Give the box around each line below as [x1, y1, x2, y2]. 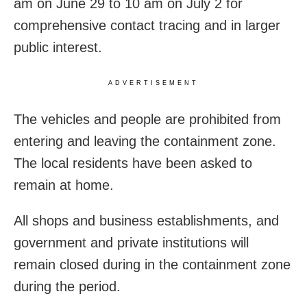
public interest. [14, 40, 102, 56]
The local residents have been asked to [14, 156, 252, 171]
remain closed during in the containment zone [14, 257, 291, 273]
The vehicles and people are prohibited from [14, 112, 281, 127]
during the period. [14, 279, 121, 295]
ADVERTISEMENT [108, 79, 199, 87]
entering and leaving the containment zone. [14, 134, 276, 149]
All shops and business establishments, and [14, 213, 279, 229]
